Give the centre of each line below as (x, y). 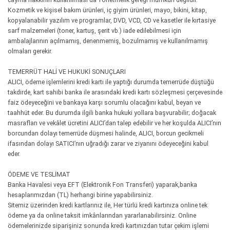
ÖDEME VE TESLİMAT (39, 174)
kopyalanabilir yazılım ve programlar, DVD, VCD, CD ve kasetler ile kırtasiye (112, 20)
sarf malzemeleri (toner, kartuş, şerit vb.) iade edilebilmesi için (94, 31)
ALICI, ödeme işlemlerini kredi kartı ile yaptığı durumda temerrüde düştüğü (111, 82)
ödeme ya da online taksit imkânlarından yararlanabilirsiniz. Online (102, 215)
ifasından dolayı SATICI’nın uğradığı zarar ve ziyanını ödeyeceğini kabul (108, 143)
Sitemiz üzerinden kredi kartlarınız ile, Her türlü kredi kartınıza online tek (108, 205)
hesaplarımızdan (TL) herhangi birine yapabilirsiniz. (80, 195)
